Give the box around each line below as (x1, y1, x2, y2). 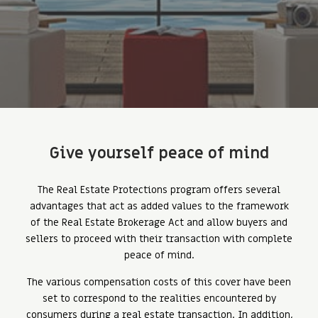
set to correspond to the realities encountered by (42, 292, 276, 305)
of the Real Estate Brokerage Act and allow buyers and (31, 216, 287, 229)
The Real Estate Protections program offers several (38, 183, 280, 197)
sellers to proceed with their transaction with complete (26, 232, 292, 246)
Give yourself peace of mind (49, 143, 269, 164)
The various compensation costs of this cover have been (27, 275, 291, 289)
